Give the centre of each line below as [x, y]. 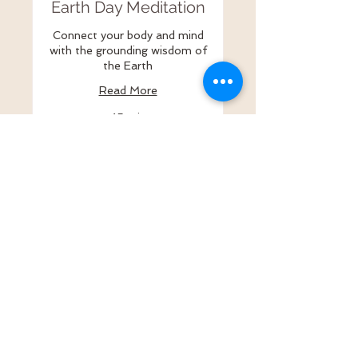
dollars [61, 149]
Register [128, 179]
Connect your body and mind [128, 36]
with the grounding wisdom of [128, 51]
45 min [128, 118]
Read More [128, 91]
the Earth [128, 66]
